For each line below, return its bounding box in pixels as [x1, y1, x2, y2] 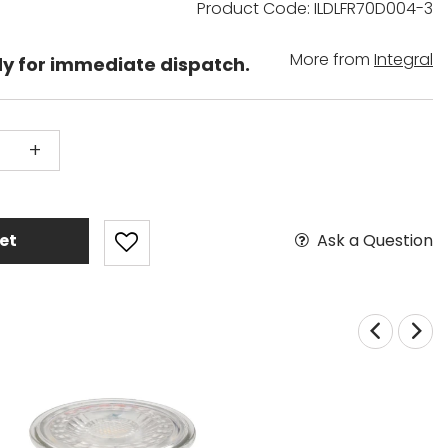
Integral [374, 47, 433, 71]
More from [290, 47, 374, 71]
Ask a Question [316, 228, 433, 252]
